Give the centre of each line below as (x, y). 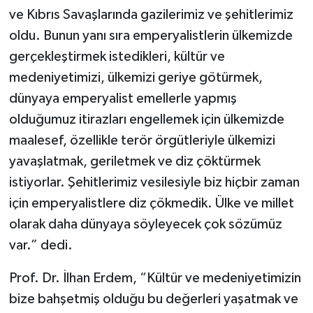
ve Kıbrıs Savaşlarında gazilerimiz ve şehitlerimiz (151, 14)
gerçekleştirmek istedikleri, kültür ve (117, 56)
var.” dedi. (41, 245)
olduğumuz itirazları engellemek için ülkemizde (146, 119)
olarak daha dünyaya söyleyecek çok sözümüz (145, 224)
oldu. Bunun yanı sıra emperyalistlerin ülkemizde (151, 35)
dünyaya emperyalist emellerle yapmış (123, 98)
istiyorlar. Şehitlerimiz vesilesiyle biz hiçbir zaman (154, 182)
